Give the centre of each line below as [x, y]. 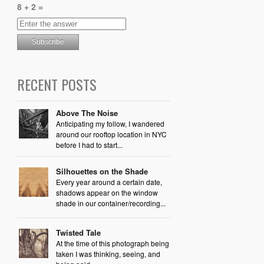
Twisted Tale [78, 232]
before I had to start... [89, 144]
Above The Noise [87, 113]
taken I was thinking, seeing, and [108, 253]
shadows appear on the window [107, 192]
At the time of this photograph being [112, 243]
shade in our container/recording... [110, 203]
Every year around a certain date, [109, 181]
